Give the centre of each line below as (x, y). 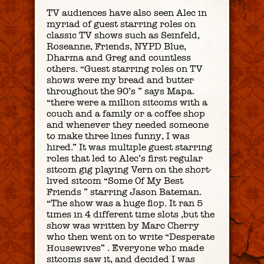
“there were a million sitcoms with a (127, 102)
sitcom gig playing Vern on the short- (129, 169)
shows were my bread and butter (120, 80)
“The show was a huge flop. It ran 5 (125, 203)
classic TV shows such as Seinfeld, (123, 35)
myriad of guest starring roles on (121, 24)
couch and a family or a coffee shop (126, 113)
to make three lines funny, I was (118, 136)
